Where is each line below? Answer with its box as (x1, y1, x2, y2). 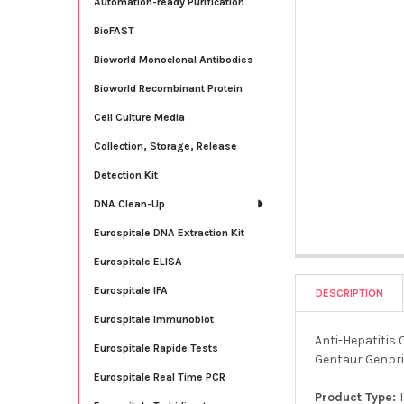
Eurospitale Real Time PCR (93, 370, 225, 383)
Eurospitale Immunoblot (93, 312, 214, 326)
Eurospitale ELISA (93, 254, 182, 268)
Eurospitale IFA (93, 283, 168, 297)
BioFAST (93, 23, 134, 37)
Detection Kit (93, 168, 158, 181)
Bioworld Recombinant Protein (93, 81, 243, 95)
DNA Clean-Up (93, 197, 165, 210)
